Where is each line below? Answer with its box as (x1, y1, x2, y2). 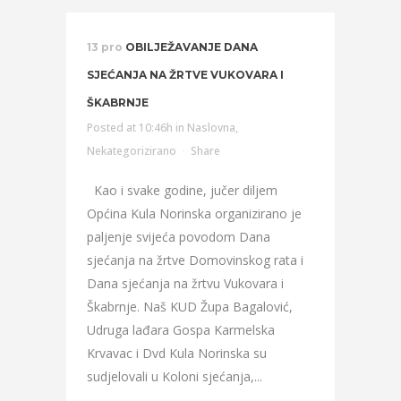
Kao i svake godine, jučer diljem (87, 182, 277, 199)
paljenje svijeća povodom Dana (87, 228, 270, 245)
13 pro (87, 40, 123, 54)
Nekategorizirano (87, 143, 176, 158)
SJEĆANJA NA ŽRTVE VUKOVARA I (87, 68, 284, 81)
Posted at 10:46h (87, 120, 173, 135)
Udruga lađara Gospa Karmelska (87, 321, 275, 338)
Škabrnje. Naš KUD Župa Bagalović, (87, 298, 293, 315)
